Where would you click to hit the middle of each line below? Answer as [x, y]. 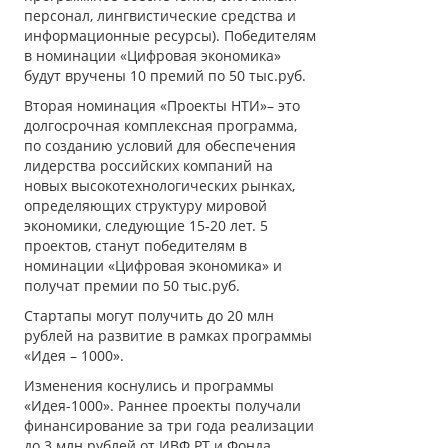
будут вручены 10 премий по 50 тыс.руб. [165, 75]
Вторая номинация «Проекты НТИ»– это [162, 105]
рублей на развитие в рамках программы [168, 335]
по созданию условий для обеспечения [160, 145]
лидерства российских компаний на [148, 165]
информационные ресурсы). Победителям [170, 35]
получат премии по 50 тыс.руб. [132, 285]
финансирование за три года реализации [169, 425]
